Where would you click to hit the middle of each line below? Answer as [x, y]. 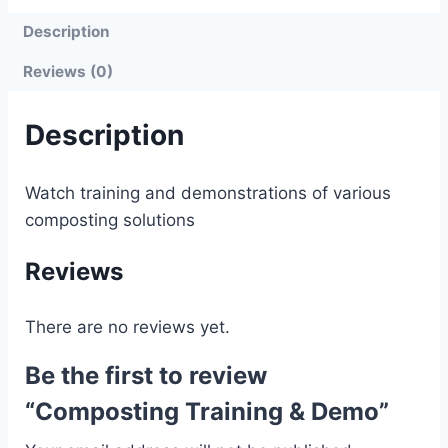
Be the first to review [146, 375]
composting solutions [110, 219]
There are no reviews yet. [127, 326]
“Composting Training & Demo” [207, 411]
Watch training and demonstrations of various [208, 192]
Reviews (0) [68, 71]
